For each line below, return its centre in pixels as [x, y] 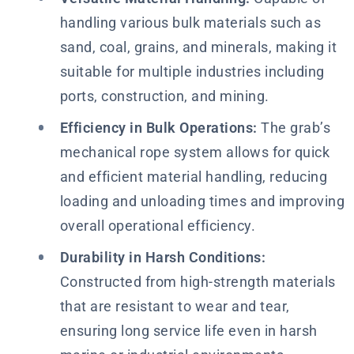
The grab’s [294, 127]
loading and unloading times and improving [202, 201]
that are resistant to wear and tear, [175, 306]
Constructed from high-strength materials [198, 281]
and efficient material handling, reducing [193, 176]
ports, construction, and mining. [164, 96]
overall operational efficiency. [157, 225]
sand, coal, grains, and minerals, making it [198, 47]
